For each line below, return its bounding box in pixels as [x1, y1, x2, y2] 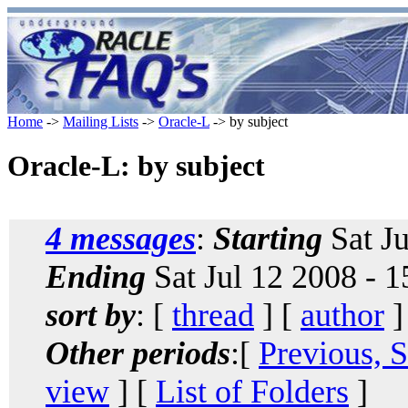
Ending [46, 258, 146, 295]
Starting [213, 219, 322, 257]
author [301, 296, 384, 333]
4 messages [46, 219, 196, 257]
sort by [46, 296, 136, 333]
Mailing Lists [63, 114, 138, 129]
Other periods [46, 334, 230, 372]
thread [172, 296, 254, 333]
